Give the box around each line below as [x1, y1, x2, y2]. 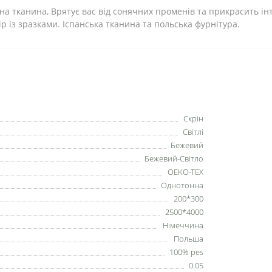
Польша [174, 233, 203, 244]
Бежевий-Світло [144, 152, 203, 164]
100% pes [169, 246, 203, 257]
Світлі [183, 126, 203, 137]
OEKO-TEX [168, 166, 203, 177]
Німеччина [163, 219, 203, 231]
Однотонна [161, 179, 203, 191]
